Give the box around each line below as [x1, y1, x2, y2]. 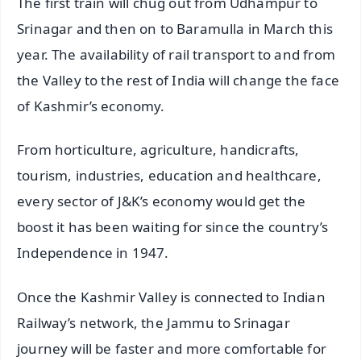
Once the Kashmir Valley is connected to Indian [17, 288, 326, 307]
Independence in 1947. [17, 243, 169, 263]
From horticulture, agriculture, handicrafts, [17, 140, 300, 160]
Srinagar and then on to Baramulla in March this [17, 19, 333, 38]
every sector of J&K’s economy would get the [17, 192, 306, 211]
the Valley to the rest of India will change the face [17, 70, 339, 89]
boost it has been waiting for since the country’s [17, 218, 329, 237]
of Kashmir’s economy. [17, 96, 165, 115]
